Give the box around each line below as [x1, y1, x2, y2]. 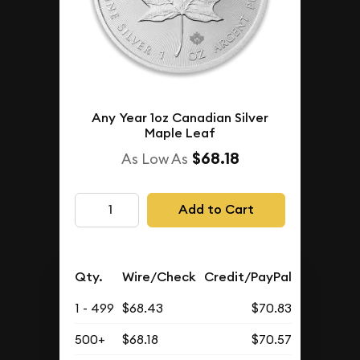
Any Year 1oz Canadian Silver [92, 108, 268, 126]
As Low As [121, 149, 188, 168]
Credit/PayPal [204, 268, 292, 285]
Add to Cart [178, 201, 254, 219]
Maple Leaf [145, 124, 215, 141]
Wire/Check [122, 268, 197, 285]
